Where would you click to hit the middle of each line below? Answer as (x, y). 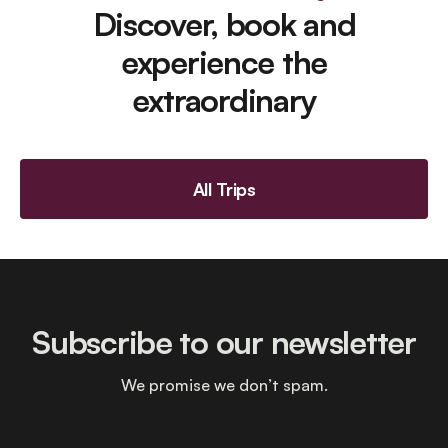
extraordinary (224, 100)
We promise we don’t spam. (224, 385)
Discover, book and (224, 24)
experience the (224, 62)
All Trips (224, 189)
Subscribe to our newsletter (224, 342)
